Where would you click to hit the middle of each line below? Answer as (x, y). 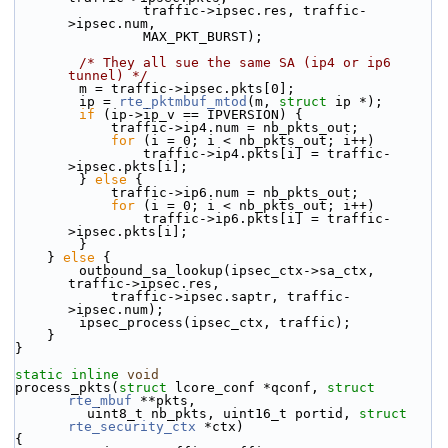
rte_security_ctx (132, 426)
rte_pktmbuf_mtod (183, 101)
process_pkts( (67, 387)
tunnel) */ (108, 75)
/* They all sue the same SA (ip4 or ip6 (235, 62)
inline (95, 374)
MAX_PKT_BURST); (203, 36)
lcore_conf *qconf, (247, 387)
